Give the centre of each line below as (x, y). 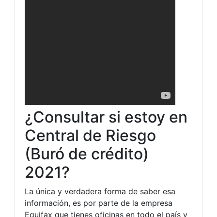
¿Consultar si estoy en (106, 117)
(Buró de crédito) (87, 154)
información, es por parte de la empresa (99, 203)
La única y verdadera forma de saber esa (100, 191)
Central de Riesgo (90, 135)
